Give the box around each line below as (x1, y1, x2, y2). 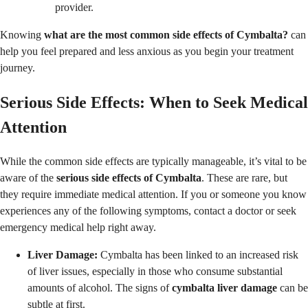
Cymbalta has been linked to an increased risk (98, 248, 298, 261)
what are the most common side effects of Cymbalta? (44, 28, 288, 41)
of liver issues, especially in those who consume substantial (27, 265, 283, 277)
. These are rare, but (201, 171, 287, 184)
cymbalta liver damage (172, 281, 277, 294)
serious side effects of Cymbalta (56, 171, 201, 184)
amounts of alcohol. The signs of (27, 281, 172, 294)
